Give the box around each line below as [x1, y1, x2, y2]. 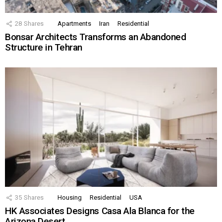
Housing [57, 194, 82, 202]
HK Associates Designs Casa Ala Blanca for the [5, 205, 195, 217]
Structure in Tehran [5, 42, 82, 54]
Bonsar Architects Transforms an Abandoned [5, 31, 186, 43]
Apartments [57, 20, 91, 28]
